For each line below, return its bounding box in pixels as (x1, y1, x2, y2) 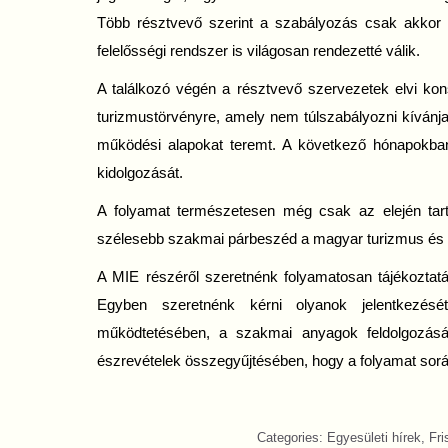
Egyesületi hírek (326, 430, 421, 445)
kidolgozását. (97, 164, 183, 181)
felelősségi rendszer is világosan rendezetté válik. (97, 42, 420, 59)
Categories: (256, 430, 327, 445)
